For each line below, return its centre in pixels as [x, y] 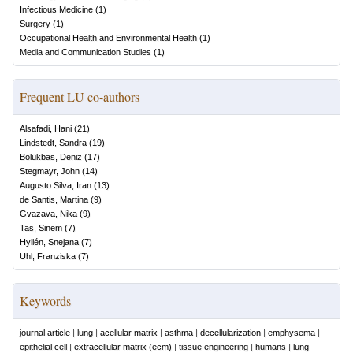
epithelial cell [43, 347]
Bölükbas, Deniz [51, 157]
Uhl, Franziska [48, 256]
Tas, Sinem [41, 228]
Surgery [35, 24]
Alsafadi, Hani [46, 128]
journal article [45, 333]
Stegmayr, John [50, 171]
